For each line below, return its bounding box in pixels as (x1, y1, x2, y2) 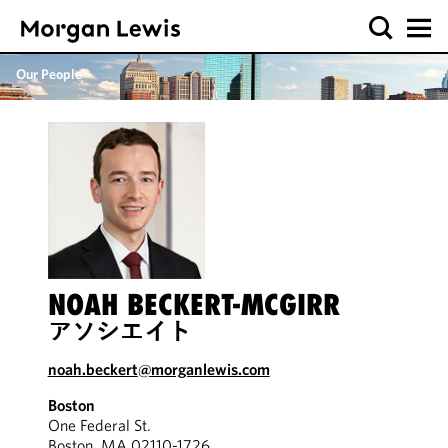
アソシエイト (47, 316, 192, 346)
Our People (16, 65, 82, 83)
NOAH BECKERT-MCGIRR (47, 287, 340, 322)
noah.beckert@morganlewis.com (47, 359, 270, 379)
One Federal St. (47, 415, 151, 435)
